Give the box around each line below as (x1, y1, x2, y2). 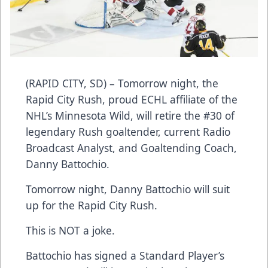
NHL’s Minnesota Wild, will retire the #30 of (26, 108, 234, 123)
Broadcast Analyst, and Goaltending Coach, (26, 141, 237, 156)
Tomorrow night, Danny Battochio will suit (26, 182, 230, 197)
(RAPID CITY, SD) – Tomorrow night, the (26, 76, 218, 91)
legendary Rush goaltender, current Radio (26, 124, 230, 139)
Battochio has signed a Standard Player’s (26, 248, 224, 263)
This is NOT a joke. (26, 223, 115, 238)
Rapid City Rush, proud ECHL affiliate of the (26, 92, 237, 107)
